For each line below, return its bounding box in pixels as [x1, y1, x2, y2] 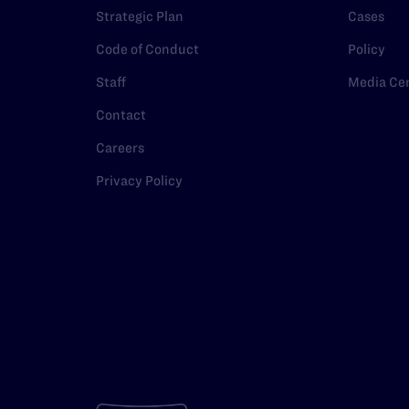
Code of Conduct [96, 42, 199, 57]
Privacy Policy [96, 173, 183, 188]
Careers [96, 141, 144, 155]
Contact [96, 108, 146, 122]
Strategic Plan [96, 9, 184, 24]
